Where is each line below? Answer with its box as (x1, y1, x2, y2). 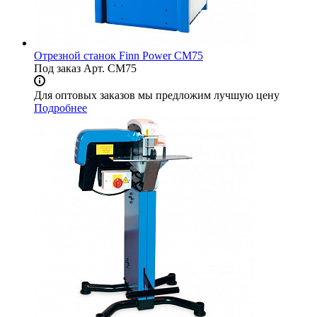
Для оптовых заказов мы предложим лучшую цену (34, 89, 279, 102)
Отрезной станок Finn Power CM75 (34, 50, 203, 62)
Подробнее (34, 102, 87, 115)
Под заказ (34, 62, 81, 75)
